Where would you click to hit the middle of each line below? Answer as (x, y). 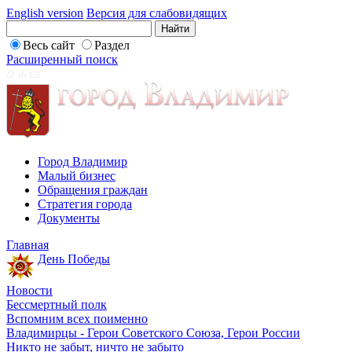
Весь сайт (49, 45)
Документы (69, 218)
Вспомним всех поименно (77, 319)
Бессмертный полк (57, 304)
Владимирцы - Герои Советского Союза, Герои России (153, 333)
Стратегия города (85, 204)
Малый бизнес (77, 176)
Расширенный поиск (62, 59)
